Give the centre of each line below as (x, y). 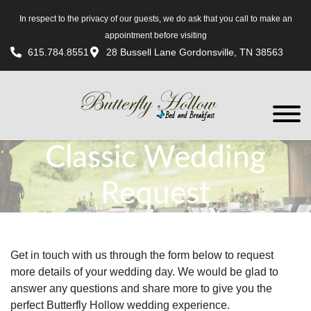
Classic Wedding (155, 158)
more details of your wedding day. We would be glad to (144, 272)
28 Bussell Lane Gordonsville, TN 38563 (195, 52)
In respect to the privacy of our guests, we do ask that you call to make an (155, 19)
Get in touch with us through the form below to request (142, 255)
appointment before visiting (155, 35)
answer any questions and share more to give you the (141, 288)
